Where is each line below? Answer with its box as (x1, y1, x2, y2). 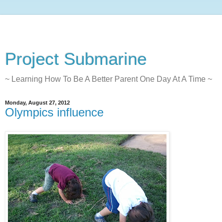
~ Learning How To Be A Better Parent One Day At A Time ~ (5, 75, 212, 83)
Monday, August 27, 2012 (5, 100, 70, 106)
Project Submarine (5, 50, 147, 68)
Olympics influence (5, 106, 104, 119)
